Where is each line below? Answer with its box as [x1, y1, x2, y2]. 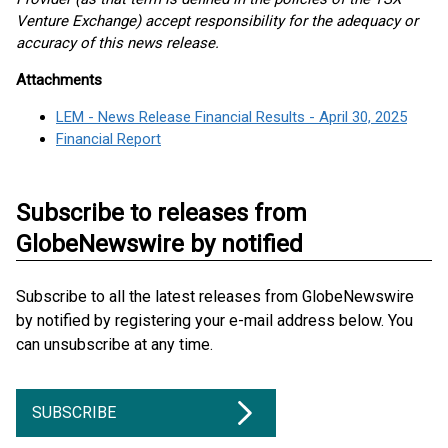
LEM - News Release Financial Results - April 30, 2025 [56, 108, 407, 126]
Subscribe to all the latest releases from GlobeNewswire [16, 287, 414, 306]
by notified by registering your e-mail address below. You [16, 311, 413, 330]
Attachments [16, 71, 102, 89]
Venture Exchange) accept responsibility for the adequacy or [16, 12, 418, 30]
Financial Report [56, 130, 161, 148]
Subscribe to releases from [16, 199, 307, 227]
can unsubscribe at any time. [16, 335, 213, 354]
